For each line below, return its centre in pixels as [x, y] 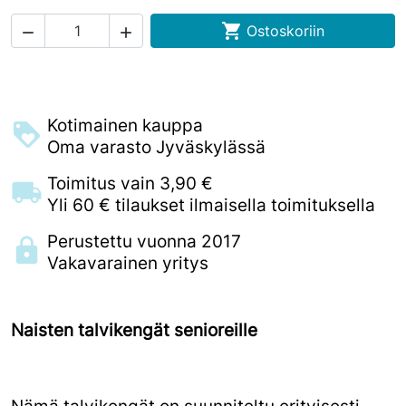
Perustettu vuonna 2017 [144, 241]
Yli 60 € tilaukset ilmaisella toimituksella [211, 205]
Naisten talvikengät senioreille [134, 330]
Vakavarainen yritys [128, 263]
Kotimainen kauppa [125, 125]
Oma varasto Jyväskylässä [156, 147]
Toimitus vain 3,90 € [130, 183]
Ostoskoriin [285, 31]
